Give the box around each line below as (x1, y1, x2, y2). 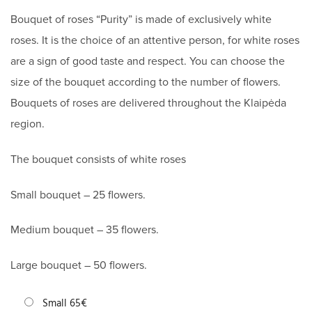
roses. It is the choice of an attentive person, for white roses (10, 33, 299, 47)
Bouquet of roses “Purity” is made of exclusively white (10, 12, 272, 26)
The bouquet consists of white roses (10, 152, 186, 166)
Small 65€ (42, 295, 87, 311)
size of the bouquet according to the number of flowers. (10, 75, 281, 89)
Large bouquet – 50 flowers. (10, 258, 147, 273)
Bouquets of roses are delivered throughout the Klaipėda (10, 95, 286, 110)
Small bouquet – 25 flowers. (10, 187, 146, 202)
